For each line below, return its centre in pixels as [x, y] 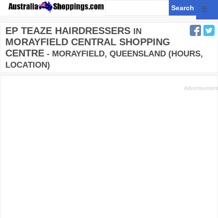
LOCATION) [28, 65]
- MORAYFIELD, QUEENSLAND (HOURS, [124, 54]
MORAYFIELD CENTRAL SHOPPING [88, 42]
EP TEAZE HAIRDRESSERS [68, 31]
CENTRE [25, 53]
